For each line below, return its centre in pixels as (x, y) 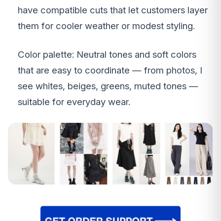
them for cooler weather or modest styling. (106, 26)
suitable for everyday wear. (74, 102)
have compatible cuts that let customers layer (113, 10)
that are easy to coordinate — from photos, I (110, 71)
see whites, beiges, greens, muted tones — (108, 86)
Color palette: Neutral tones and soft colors (107, 55)
